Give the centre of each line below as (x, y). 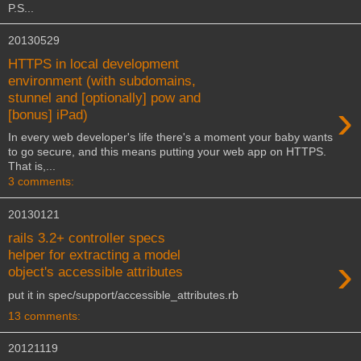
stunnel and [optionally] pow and (104, 97)
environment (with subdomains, (102, 80)
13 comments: (44, 315)
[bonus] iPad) (48, 114)
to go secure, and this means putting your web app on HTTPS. (167, 152)
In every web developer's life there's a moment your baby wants (170, 137)
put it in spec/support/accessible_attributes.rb (123, 295)
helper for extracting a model (94, 254)
